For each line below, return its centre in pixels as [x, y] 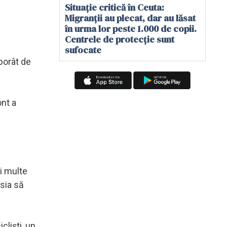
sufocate [83, 50]
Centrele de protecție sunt [120, 39]
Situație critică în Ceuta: [115, 7]
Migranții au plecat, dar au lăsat [130, 18]
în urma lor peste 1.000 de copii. [131, 29]
